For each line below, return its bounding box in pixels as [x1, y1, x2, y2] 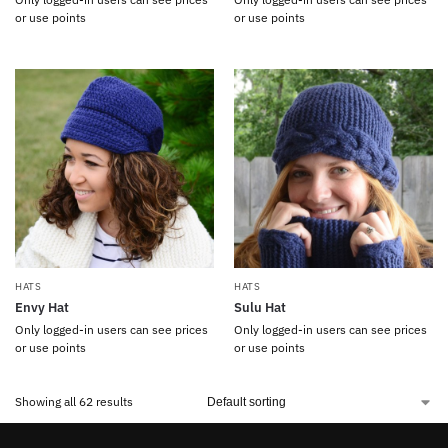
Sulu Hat [234, 298, 286, 316]
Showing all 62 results [15, 393, 133, 409]
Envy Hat [15, 298, 69, 316]
